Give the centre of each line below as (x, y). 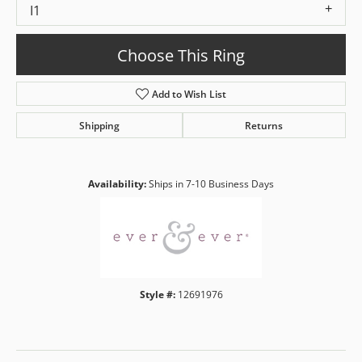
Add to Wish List (189, 94)
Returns (264, 126)
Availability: (117, 184)
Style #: (157, 295)
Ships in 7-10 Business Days (211, 184)
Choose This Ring (181, 55)
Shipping (99, 126)
